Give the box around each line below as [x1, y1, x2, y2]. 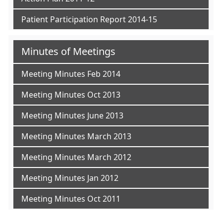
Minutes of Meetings [21, 47, 115, 56]
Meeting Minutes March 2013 [21, 132, 131, 140]
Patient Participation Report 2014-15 [21, 15, 157, 23]
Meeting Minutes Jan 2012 [21, 174, 118, 182]
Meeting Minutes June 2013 [21, 111, 123, 119]
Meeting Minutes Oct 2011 [21, 195, 120, 203]
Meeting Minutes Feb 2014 [21, 70, 120, 78]
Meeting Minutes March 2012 [21, 153, 131, 161]
